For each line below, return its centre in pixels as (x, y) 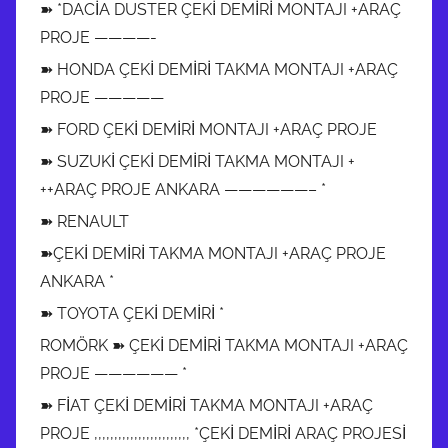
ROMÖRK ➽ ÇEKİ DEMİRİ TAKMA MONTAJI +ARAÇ (224, 345)
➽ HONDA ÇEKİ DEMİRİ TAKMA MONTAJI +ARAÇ (219, 69)
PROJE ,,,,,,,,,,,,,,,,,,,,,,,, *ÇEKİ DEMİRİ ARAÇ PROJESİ (223, 433)
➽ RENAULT (84, 221)
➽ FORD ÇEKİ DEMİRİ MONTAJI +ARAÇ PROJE (208, 129)
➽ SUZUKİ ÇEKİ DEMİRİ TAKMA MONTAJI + (197, 161)
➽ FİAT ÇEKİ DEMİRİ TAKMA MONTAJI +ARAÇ (206, 405)
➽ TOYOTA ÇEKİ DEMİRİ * (132, 313)
